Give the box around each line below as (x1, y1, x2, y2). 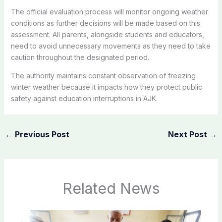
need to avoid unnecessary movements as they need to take (10, 41, 211, 50)
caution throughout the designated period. (10, 53, 149, 61)
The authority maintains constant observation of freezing (10, 71, 196, 80)
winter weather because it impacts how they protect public (10, 82, 202, 91)
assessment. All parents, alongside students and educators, (10, 30, 204, 39)
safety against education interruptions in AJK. (10, 94, 158, 103)
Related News (62, 179, 160, 198)
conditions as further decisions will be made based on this (10, 18, 200, 27)
